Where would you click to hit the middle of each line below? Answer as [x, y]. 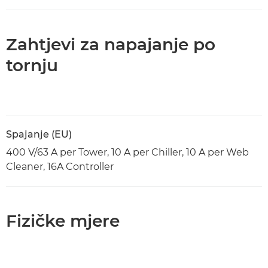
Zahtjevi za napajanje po [111, 44]
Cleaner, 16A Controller [60, 167]
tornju [32, 65]
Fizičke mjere [63, 221]
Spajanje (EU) [39, 134]
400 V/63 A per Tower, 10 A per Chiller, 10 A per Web [127, 152]
